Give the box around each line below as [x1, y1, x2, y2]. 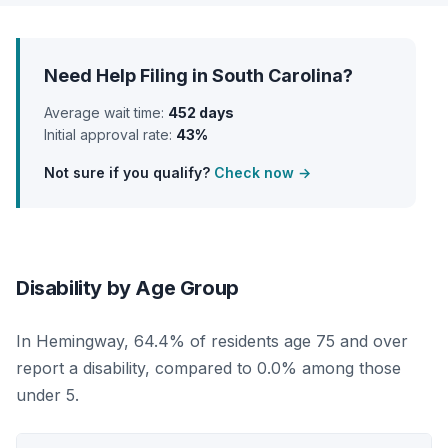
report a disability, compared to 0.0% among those [16, 357, 401, 378]
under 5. [16, 384, 79, 405]
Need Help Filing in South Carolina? [44, 64, 353, 86]
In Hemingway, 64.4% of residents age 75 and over [16, 330, 408, 351]
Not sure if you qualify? [44, 163, 214, 181]
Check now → [214, 163, 311, 181]
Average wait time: [44, 103, 168, 121]
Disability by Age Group [16, 275, 239, 300]
